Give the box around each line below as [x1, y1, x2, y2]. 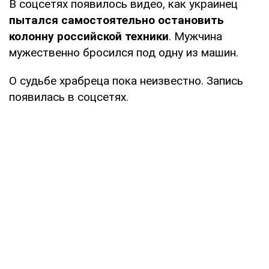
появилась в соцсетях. [9, 89, 128, 104]
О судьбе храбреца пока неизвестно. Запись [9, 73, 243, 88]
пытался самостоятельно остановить [9, 13, 224, 27]
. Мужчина [169, 29, 222, 43]
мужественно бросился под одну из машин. [9, 45, 238, 59]
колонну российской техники [9, 29, 169, 43]
